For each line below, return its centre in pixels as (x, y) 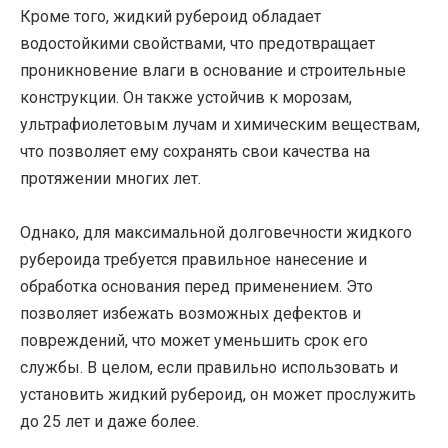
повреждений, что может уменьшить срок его (194, 341)
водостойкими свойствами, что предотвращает (197, 43)
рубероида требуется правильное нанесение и (193, 260)
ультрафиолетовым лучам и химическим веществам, (220, 124)
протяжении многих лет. (110, 178)
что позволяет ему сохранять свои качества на (195, 151)
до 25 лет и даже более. (109, 422)
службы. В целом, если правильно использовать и (209, 368)
